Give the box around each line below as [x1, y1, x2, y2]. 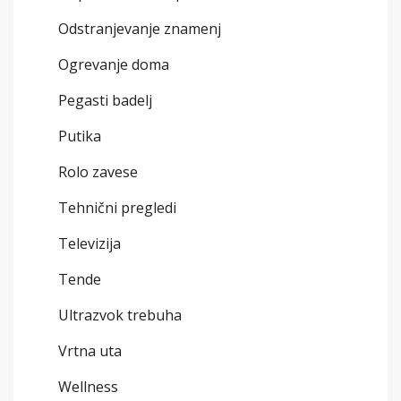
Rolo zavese [58, 162, 138, 183]
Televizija [58, 234, 121, 254]
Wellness [58, 377, 118, 397]
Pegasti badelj [58, 90, 152, 111]
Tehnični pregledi [58, 198, 176, 218]
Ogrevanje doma [58, 55, 169, 75]
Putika [58, 126, 101, 147]
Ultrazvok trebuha [58, 305, 182, 326]
